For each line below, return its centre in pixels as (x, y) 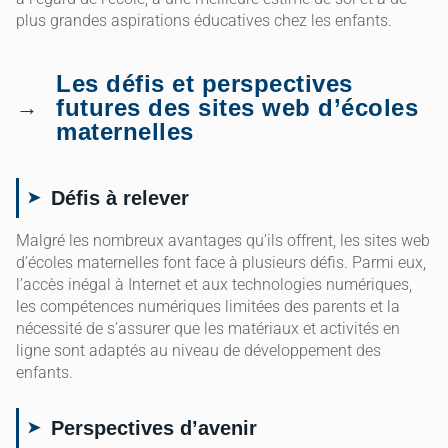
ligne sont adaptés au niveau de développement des (198, 350)
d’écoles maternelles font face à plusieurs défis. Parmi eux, (221, 262)
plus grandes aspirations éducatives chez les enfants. (204, 20)
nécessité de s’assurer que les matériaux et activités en (208, 328)
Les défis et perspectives (204, 83)
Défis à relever (120, 197)
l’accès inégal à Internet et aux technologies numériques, (214, 284)
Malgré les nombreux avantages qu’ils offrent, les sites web (223, 240)
